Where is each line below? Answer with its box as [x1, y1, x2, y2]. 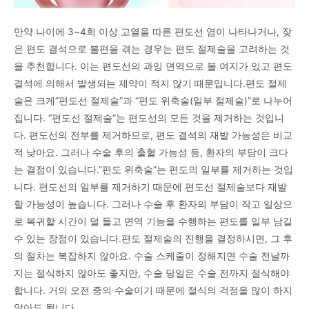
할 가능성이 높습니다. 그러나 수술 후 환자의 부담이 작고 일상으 [14, 199, 292, 210]
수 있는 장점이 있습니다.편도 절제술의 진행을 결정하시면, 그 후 [14, 233, 292, 245]
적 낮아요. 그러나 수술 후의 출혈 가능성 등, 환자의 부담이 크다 [14, 147, 288, 159]
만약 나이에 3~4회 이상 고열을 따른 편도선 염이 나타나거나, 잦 [14, 26, 292, 38]
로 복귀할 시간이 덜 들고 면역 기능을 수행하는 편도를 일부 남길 [14, 216, 292, 228]
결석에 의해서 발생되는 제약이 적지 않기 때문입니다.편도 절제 [14, 78, 287, 90]
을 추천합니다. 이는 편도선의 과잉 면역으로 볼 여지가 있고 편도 [14, 61, 292, 72]
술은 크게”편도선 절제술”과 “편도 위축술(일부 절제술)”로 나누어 [14, 95, 292, 107]
